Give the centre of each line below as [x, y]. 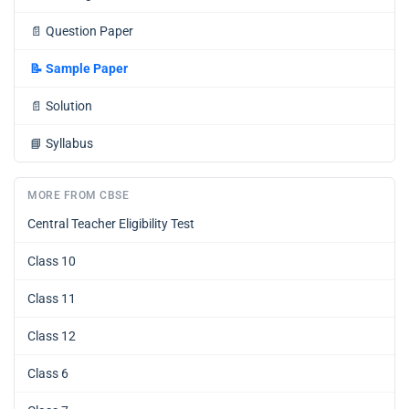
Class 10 [52, 261]
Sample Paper [87, 68]
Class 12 [52, 336]
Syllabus [69, 143]
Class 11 [52, 298]
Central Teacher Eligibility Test [111, 223]
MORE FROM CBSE [78, 195]
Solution [69, 105]
